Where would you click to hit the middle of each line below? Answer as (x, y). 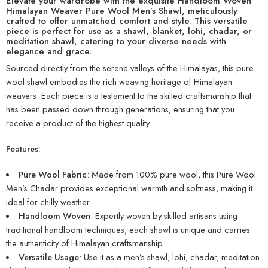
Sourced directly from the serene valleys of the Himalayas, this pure (130, 68)
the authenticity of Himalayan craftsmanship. (85, 243)
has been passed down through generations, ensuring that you (120, 109)
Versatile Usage (48, 257)
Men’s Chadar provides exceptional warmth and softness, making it (129, 188)
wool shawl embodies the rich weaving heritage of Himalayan (119, 82)
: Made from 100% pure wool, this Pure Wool (171, 175)
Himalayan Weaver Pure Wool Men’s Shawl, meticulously (122, 10)
